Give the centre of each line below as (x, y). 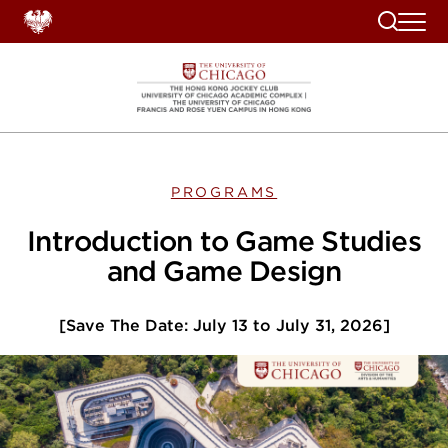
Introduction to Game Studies (224, 241)
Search (402, 18)
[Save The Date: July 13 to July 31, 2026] (224, 325)
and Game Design (224, 271)
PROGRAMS (224, 192)
